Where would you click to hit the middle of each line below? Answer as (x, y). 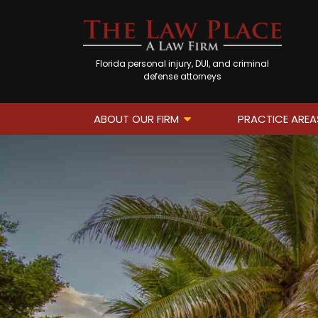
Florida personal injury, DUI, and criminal (182, 64)
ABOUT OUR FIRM (136, 119)
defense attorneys (182, 77)
